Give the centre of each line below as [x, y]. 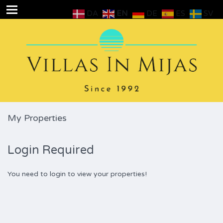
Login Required [51, 150]
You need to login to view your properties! [77, 174]
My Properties [37, 118]
